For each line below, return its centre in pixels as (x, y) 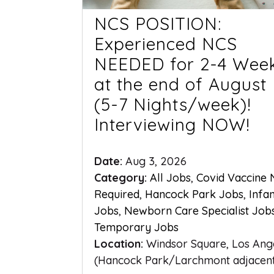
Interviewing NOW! (172, 124)
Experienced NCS (166, 43)
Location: (120, 243)
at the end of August (181, 84)
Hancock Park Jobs (194, 194)
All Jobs (171, 177)
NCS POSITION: (158, 23)
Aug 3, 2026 (156, 161)
